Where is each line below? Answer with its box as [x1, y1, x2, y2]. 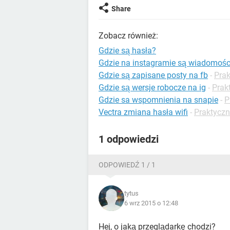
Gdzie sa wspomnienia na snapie [99, 95, 218, 105]
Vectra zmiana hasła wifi [99, 107, 188, 117]
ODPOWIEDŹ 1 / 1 [99, 161, 156, 169]
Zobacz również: [99, 31, 158, 41]
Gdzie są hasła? [99, 46, 156, 55]
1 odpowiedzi [99, 133, 159, 145]
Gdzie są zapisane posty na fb [99, 70, 208, 80]
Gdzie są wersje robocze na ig [99, 83, 206, 92]
